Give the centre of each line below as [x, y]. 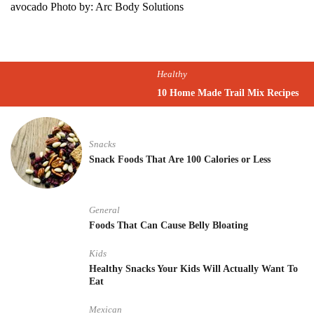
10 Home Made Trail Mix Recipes [228, 93]
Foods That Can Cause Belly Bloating [169, 225]
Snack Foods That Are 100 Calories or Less [180, 159]
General [104, 210]
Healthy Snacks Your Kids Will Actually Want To [193, 268]
